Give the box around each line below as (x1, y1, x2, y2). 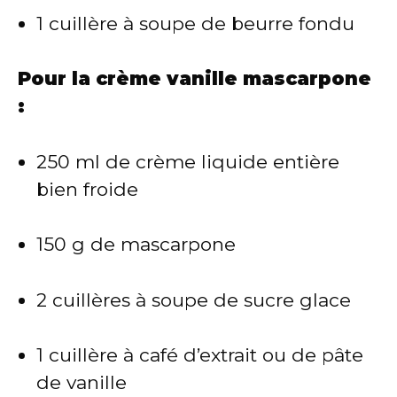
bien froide (36, 177, 138, 200)
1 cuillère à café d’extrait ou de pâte (36, 344, 363, 367)
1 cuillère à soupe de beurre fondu (36, 12, 354, 35)
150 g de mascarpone (36, 233, 236, 256)
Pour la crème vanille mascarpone (18, 67, 371, 90)
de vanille (36, 371, 127, 394)
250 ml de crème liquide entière (36, 150, 339, 173)
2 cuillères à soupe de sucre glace (36, 288, 351, 311)
